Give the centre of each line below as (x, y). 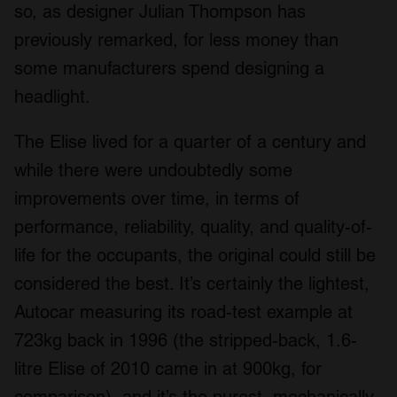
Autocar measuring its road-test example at (183, 311)
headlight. (52, 96)
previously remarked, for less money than (176, 39)
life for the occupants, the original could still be (195, 255)
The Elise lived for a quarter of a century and (190, 141)
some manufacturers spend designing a (169, 68)
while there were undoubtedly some (153, 170)
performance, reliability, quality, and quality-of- (193, 226)
